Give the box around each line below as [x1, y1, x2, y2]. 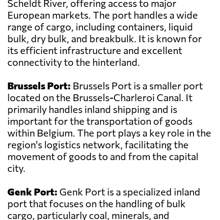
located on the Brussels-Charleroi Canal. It [7, 91, 192, 104]
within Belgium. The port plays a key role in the [7, 127, 211, 139]
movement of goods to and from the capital [7, 150, 198, 163]
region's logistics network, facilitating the [7, 138, 189, 151]
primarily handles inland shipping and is [7, 103, 177, 115]
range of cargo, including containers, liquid [7, 21, 193, 33]
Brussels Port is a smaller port [71, 80, 203, 92]
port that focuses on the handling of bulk [7, 197, 186, 210]
